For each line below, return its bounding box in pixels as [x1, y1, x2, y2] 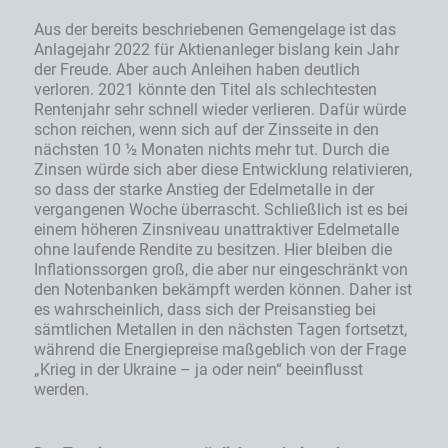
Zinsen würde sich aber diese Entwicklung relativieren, [34, 160, 412, 180]
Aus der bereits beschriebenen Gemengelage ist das [34, 20, 396, 40]
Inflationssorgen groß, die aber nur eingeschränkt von [34, 260, 408, 280]
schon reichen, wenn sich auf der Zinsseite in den [34, 120, 379, 140]
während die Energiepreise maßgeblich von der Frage [34, 340, 406, 360]
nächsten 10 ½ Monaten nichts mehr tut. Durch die [34, 140, 389, 160]
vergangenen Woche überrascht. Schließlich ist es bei [34, 200, 408, 220]
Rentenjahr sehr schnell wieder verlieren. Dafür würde [34, 100, 406, 120]
